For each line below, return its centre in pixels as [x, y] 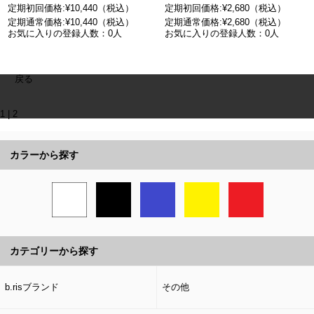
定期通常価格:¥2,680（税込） [226, 22]
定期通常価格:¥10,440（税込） [71, 22]
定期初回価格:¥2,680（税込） [226, 8]
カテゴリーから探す [54, 251]
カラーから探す [44, 155]
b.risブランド [32, 287]
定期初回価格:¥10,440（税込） [71, 8]
